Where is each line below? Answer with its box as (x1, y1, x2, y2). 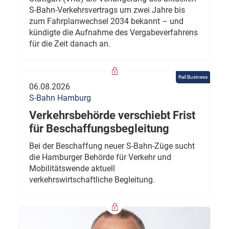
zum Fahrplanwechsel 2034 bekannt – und (29, 16, 184, 27)
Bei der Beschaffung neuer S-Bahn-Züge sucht (29, 141, 195, 151)
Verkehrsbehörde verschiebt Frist (29, 109, 195, 122)
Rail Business (178, 74, 208, 80)
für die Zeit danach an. (29, 39, 110, 49)
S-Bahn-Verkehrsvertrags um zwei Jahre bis (29, 5, 185, 15)
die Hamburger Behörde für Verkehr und (29, 152, 171, 163)
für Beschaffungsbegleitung (29, 122, 169, 135)
